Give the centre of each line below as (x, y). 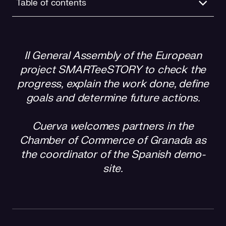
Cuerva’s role (39, 33)
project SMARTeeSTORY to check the (113, 70)
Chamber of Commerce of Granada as (113, 140)
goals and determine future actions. (113, 98)
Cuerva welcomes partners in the (113, 126)
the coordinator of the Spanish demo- (113, 154)
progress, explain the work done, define (113, 84)
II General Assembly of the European (113, 55)
